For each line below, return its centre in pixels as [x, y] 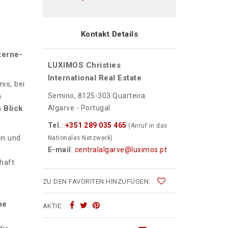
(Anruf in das [148, 126]
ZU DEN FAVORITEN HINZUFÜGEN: [97, 182]
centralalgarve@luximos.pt [121, 150]
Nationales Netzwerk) [80, 138]
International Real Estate [94, 78]
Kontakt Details [109, 34]
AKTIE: [53, 206]
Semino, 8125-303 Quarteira [96, 96]
